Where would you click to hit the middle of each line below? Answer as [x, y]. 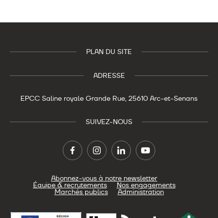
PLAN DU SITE [109, 52]
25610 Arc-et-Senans [163, 98]
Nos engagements [146, 185]
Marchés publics [81, 192]
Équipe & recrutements [70, 185]
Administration [141, 192]
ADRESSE [109, 75]
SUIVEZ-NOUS [109, 122]
